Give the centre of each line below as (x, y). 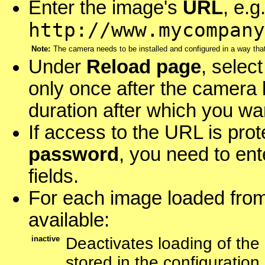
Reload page (144, 67)
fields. (54, 177)
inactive (46, 239)
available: (69, 220)
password (74, 155)
